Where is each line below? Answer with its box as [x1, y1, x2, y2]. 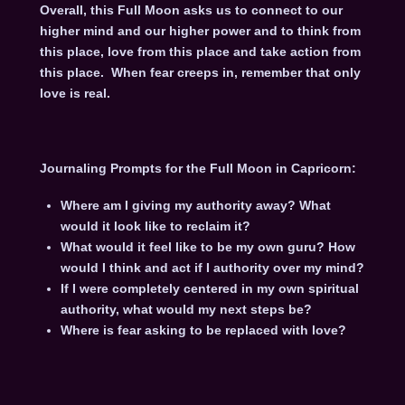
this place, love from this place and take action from [39, 43, 361, 59]
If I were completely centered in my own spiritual [60, 280, 359, 296]
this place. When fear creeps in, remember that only [39, 64, 361, 80]
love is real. [39, 85, 110, 100]
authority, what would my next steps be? [60, 301, 312, 316]
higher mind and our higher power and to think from [39, 23, 361, 38]
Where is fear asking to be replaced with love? [60, 322, 346, 337]
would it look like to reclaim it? [60, 218, 250, 233]
